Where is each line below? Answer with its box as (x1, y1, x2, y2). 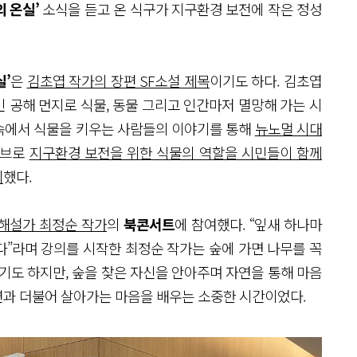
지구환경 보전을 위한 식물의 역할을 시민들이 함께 (29, 141, 323, 163)
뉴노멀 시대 (254, 117, 323, 139)
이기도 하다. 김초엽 (209, 69, 323, 91)
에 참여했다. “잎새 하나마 (175, 213, 322, 234)
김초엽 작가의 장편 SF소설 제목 (26, 69, 210, 91)
